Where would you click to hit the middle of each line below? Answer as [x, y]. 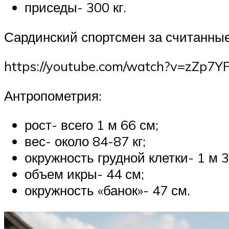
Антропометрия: [53, 95]
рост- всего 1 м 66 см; [91, 125]
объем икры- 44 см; [84, 174]
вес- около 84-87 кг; [85, 141]
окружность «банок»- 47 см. [107, 190]
